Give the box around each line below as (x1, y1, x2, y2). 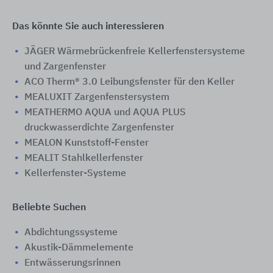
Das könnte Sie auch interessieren (12, 21, 164, 32)
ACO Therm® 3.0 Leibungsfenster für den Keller (24, 77, 235, 87)
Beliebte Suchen (12, 202, 86, 213)
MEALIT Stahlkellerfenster (24, 153, 143, 163)
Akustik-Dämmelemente (24, 243, 133, 253)
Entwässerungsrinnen (24, 258, 121, 268)
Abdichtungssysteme (24, 227, 118, 238)
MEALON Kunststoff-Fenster (24, 138, 149, 148)
